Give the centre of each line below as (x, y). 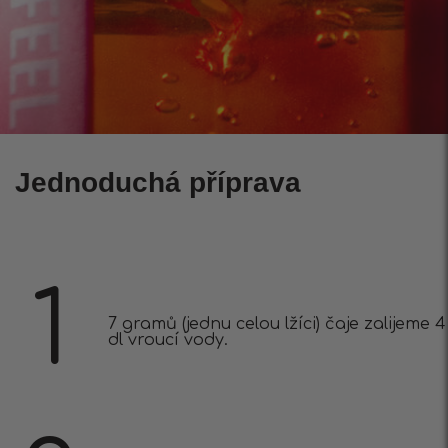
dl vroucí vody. (168, 340)
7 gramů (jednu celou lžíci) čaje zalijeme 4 (277, 324)
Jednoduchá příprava (158, 183)
